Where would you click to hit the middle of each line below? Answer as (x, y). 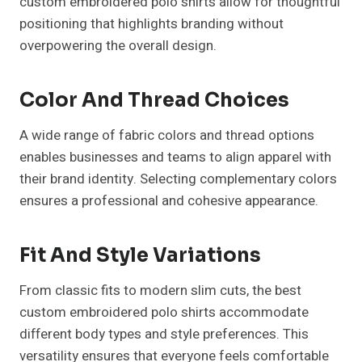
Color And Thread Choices (154, 101)
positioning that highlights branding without (152, 24)
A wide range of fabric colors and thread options (167, 136)
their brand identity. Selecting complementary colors (178, 179)
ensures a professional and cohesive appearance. (169, 201)
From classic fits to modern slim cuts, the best (160, 291)
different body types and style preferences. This (164, 335)
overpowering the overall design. (118, 46)
